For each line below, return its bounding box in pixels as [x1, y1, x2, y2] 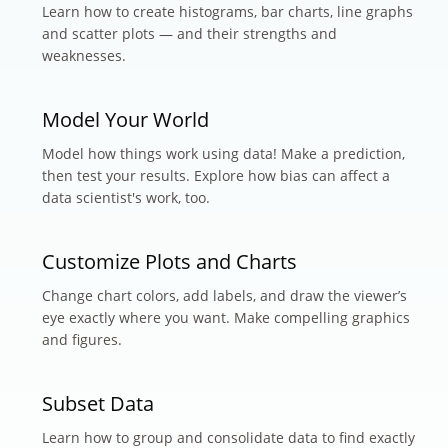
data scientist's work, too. [42, 187, 210, 207]
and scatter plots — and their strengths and [42, 23, 337, 43]
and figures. [42, 329, 122, 349]
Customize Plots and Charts [42, 247, 297, 275]
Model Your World [42, 105, 209, 133]
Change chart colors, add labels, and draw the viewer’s [42, 285, 407, 305]
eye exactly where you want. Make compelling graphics [42, 307, 410, 327]
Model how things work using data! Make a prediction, [42, 143, 405, 163]
